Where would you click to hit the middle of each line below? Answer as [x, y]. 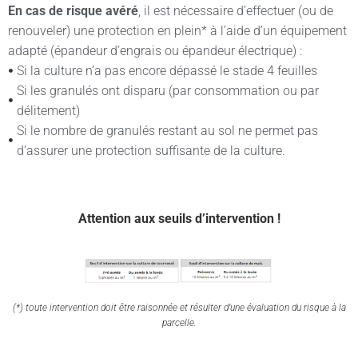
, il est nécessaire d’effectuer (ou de [236, 10]
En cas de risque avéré [73, 10]
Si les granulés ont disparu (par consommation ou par [168, 90]
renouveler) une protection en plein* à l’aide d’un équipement [177, 30]
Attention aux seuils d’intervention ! [179, 218]
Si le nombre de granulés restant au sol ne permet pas [168, 130]
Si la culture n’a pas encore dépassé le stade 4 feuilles [167, 70]
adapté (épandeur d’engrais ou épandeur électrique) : [155, 50]
